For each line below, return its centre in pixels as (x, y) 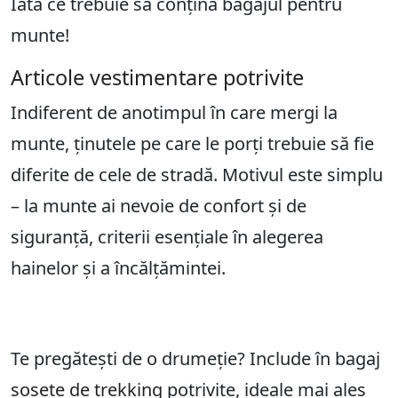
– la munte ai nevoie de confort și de (159, 206)
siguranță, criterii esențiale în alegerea (167, 237)
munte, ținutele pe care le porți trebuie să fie (192, 144)
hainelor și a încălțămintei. (118, 268)
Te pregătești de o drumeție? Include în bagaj (195, 359)
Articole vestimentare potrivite (157, 78)
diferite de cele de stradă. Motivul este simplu (197, 175)
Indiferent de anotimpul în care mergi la (174, 113)
